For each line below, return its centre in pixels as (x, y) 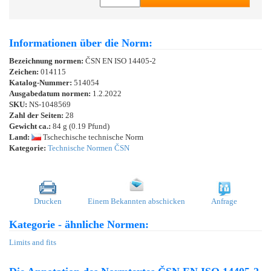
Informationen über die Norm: (81, 43)
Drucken (48, 201)
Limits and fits (33, 242)
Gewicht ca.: (30, 126)
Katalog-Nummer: (41, 82)
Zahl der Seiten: (36, 115)
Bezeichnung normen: (47, 60)
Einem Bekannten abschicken (136, 201)
